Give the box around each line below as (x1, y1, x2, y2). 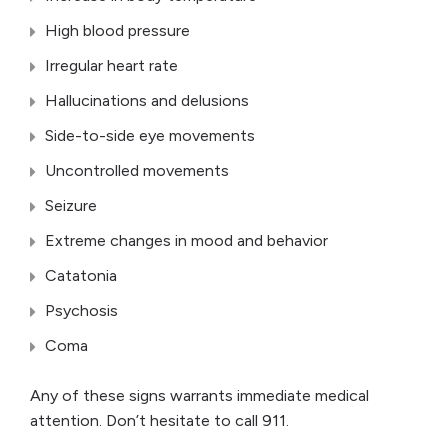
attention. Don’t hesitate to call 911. (30, 411, 289, 431)
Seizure (45, 196, 97, 216)
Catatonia (45, 266, 121, 286)
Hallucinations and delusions (45, 91, 249, 111)
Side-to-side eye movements (45, 126, 255, 146)
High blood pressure (45, 21, 190, 41)
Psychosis (45, 301, 118, 321)
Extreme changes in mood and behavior (45, 231, 328, 251)
